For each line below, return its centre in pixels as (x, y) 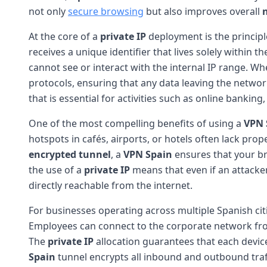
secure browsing (106, 11)
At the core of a (64, 36)
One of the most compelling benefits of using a (136, 123)
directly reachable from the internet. (111, 185)
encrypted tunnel (70, 154)
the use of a (56, 170)
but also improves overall (203, 11)
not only (48, 11)
